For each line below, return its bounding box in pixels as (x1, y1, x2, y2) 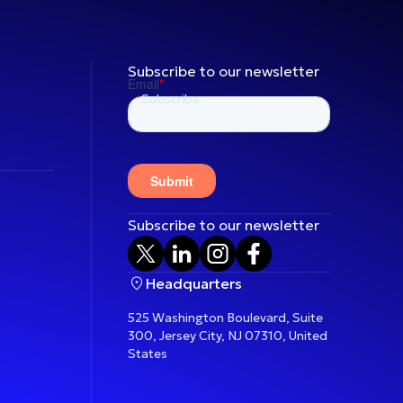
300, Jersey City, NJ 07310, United (127, 327, 327, 344)
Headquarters (145, 273, 242, 292)
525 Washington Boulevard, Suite (127, 309, 323, 326)
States (127, 345, 167, 362)
